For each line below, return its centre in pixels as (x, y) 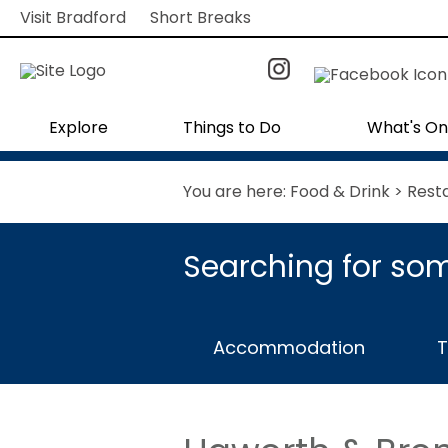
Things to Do (232, 127)
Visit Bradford (73, 17)
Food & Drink (340, 191)
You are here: (236, 191)
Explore (78, 127)
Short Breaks (200, 17)
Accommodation (289, 347)
